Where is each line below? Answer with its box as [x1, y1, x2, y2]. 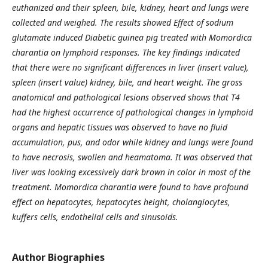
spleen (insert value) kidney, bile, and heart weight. [12, 77, 206, 88]
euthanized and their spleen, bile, [12, 2, 140, 13]
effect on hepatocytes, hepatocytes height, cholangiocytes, [12, 196, 230, 208]
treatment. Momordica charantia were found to [12, 181, 193, 193]
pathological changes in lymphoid [126, 106, 253, 118]
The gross [206, 77, 242, 88]
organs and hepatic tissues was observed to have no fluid [12, 121, 227, 133]
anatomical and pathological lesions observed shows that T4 [12, 92, 240, 103]
